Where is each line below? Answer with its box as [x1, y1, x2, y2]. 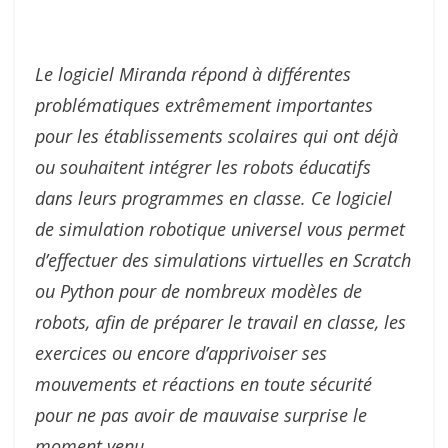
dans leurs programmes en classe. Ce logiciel [35, 186, 392, 211]
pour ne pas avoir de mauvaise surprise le [35, 403, 367, 428]
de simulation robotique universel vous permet [35, 217, 405, 242]
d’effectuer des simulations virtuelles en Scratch [35, 248, 411, 273]
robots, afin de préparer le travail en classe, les [35, 310, 406, 335]
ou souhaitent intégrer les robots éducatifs [35, 155, 371, 180]
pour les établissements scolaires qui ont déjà [35, 124, 398, 149]
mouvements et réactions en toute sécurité [35, 372, 372, 397]
